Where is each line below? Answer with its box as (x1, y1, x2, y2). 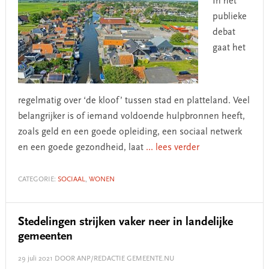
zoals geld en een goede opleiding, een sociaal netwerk (17, 127, 242, 137)
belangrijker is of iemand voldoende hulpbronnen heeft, (17, 112, 245, 121)
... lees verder (145, 143, 199, 153)
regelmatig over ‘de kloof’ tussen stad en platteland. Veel (17, 96, 250, 106)
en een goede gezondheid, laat (17, 143, 146, 153)
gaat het (212, 43, 246, 53)
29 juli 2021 (17, 255, 53, 262)
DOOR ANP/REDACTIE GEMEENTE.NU (52, 255, 174, 262)
